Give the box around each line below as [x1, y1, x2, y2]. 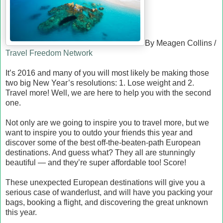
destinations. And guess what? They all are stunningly [5, 148, 195, 157]
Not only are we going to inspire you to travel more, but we [5, 118, 209, 127]
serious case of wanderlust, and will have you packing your [5, 188, 213, 197]
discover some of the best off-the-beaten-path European [5, 138, 201, 147]
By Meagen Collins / [145, 39, 216, 47]
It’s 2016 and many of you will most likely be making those [5, 69, 209, 77]
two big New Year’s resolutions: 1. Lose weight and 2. [5, 79, 194, 87]
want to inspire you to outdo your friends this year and [5, 128, 193, 137]
